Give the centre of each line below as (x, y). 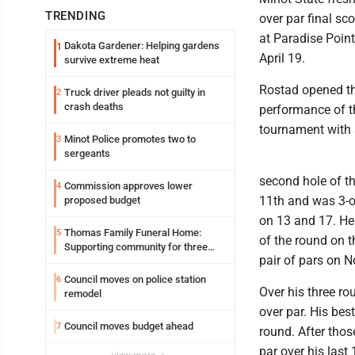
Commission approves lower (128, 185)
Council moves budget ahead (129, 326)
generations (91, 261)
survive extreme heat (112, 59)
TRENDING (76, 15)
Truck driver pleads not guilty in (135, 92)
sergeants (87, 153)
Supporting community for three (136, 246)
